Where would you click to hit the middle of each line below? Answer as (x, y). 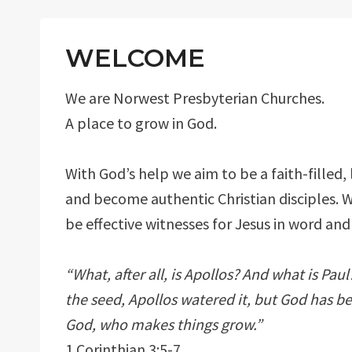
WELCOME (135, 58)
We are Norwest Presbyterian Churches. (195, 98)
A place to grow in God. (141, 123)
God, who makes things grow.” (164, 324)
